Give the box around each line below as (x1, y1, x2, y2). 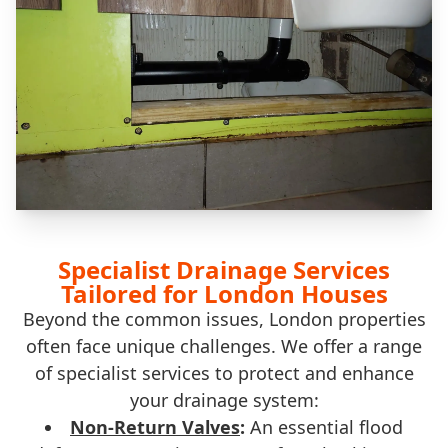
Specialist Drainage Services (58, 253, 390, 286)
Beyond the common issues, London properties (22, 307, 426, 331)
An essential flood (245, 415, 403, 439)
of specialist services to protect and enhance (34, 361, 414, 385)
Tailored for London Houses (60, 277, 388, 310)
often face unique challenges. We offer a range (26, 334, 422, 358)
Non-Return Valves (70, 415, 240, 439)
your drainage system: (129, 388, 319, 412)
